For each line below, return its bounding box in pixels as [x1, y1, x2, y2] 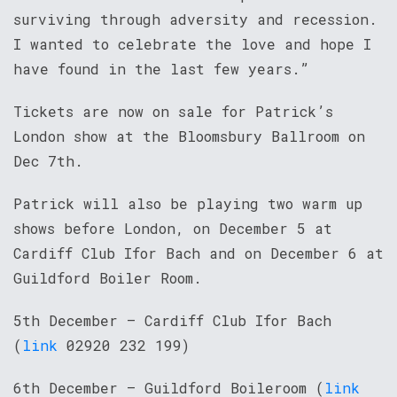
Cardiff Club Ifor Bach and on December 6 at [13, 243, 384, 262]
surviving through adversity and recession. [13, 9, 378, 28]
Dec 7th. [13, 151, 83, 170]
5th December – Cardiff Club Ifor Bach [13, 310, 331, 330]
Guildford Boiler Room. [13, 268, 202, 287]
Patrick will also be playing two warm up [13, 193, 362, 213]
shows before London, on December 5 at [13, 218, 332, 237]
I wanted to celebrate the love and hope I [13, 34, 371, 53]
